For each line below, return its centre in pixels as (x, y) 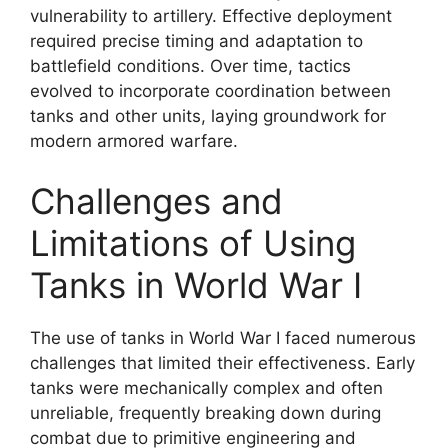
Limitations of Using (193, 242)
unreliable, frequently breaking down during (205, 412)
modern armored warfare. (134, 141)
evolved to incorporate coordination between (210, 91)
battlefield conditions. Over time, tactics (190, 66)
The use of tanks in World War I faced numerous (223, 337)
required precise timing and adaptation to (196, 41)
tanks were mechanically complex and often (206, 387)
